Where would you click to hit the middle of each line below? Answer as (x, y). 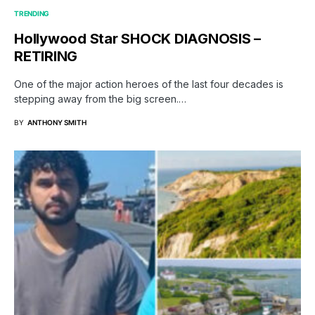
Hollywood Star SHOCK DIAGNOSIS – (137, 39)
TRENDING (32, 14)
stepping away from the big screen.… (100, 99)
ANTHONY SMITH (57, 123)
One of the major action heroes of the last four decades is (149, 84)
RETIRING (46, 57)
